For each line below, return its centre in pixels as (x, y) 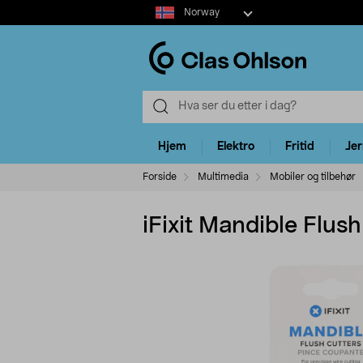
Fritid (300, 147)
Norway (201, 12)
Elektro (236, 147)
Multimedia (223, 176)
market (161, 23)
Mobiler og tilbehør (313, 176)
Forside (160, 176)
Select (158, 7)
